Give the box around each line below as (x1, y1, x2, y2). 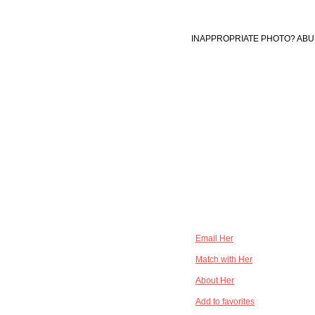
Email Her (195, 233, 233, 243)
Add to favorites (195, 297, 255, 307)
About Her (195, 276, 234, 285)
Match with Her (195, 255, 252, 264)
